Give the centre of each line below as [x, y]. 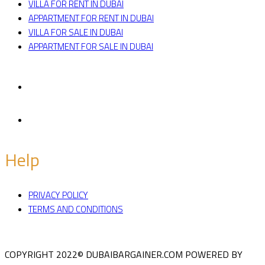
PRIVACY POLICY [58, 195]
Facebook [46, 72]
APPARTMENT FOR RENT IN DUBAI [91, 18]
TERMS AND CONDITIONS [76, 209]
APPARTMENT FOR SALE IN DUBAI [91, 46]
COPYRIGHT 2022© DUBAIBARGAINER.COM [95, 255]
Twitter [41, 105]
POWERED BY [214, 255]
